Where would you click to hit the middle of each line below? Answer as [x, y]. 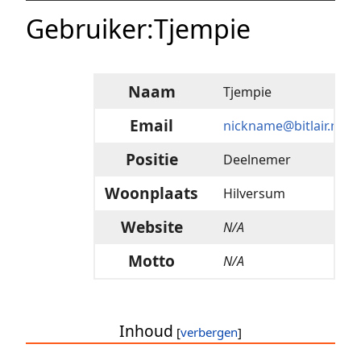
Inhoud [146, 331]
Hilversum [255, 194]
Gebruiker [86, 29]
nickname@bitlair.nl [283, 126]
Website [151, 227]
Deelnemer [257, 160]
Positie [151, 160]
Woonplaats [151, 193]
